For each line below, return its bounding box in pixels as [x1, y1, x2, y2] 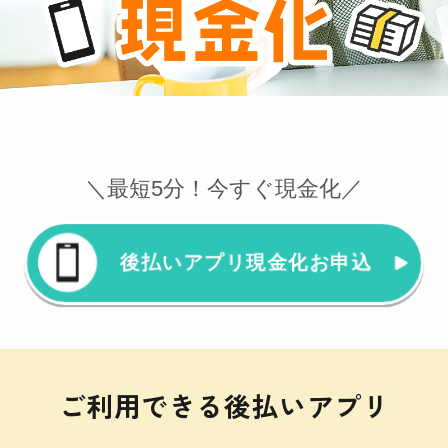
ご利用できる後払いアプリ [58, 385, 390, 425]
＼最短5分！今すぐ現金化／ [85, 176, 363, 202]
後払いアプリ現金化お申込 [120, 251, 373, 274]
